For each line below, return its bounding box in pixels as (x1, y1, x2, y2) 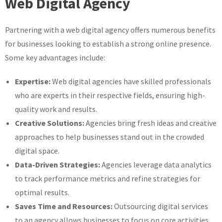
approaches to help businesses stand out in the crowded (15, 131, 204, 142)
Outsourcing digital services (112, 201, 208, 211)
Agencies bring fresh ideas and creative (84, 117, 217, 128)
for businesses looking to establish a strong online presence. (5, 38, 211, 49)
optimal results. (15, 187, 69, 197)
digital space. (15, 145, 59, 156)
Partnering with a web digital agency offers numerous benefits (5, 24, 216, 35)
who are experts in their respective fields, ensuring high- (15, 90, 205, 100)
